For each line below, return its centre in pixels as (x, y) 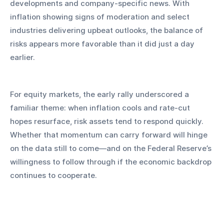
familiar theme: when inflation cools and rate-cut (101, 108)
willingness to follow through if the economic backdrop (112, 162)
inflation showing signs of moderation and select (101, 17)
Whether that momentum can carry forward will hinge (110, 135)
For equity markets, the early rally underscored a (100, 94)
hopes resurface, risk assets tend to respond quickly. (108, 121)
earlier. (22, 57)
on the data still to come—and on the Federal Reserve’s (112, 148)
